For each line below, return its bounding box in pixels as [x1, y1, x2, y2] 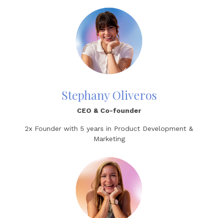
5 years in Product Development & [80, 125, 193, 133]
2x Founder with [25, 125, 80, 133]
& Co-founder [93, 107, 141, 115]
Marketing [93, 135, 125, 143]
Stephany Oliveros [61, 87, 157, 103]
